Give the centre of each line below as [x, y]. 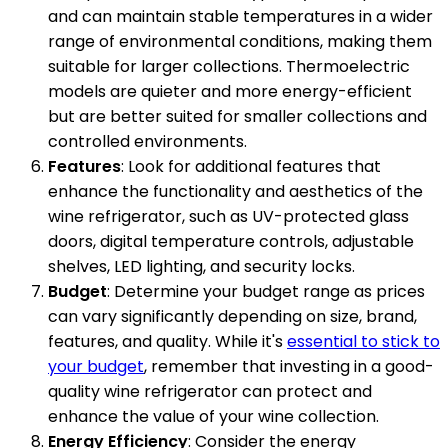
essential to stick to [363, 342]
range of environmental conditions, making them [240, 42]
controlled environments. [147, 142]
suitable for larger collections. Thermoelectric [229, 67]
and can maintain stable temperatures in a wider [240, 17]
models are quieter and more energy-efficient [230, 92]
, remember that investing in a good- [289, 367]
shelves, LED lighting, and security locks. [201, 267]
